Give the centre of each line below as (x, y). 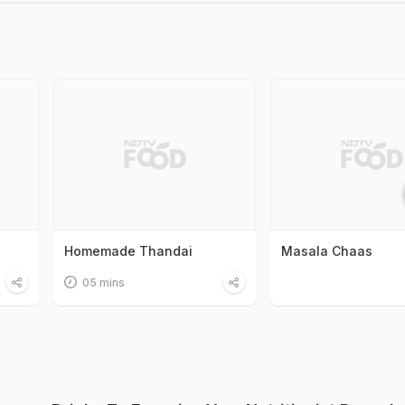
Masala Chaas (327, 250)
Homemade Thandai (129, 250)
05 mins (104, 282)
